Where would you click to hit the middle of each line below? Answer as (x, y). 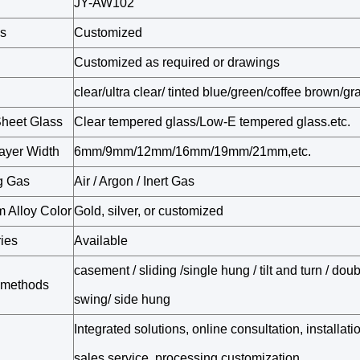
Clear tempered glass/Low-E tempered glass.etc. (212, 122)
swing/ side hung (122, 299)
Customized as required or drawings (177, 62)
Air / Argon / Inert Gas (134, 181)
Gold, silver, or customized (149, 211)
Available (101, 241)
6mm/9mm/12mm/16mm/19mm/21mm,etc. (192, 151)
